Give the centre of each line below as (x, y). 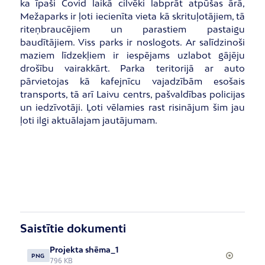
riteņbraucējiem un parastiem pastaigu (132, 29)
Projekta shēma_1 (84, 249)
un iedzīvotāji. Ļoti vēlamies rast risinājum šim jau (132, 107)
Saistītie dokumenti (73, 228)
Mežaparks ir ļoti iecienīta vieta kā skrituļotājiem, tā (132, 16)
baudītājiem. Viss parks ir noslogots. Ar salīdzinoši (132, 42)
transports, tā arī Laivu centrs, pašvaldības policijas (132, 94)
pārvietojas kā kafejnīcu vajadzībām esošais (132, 81)
